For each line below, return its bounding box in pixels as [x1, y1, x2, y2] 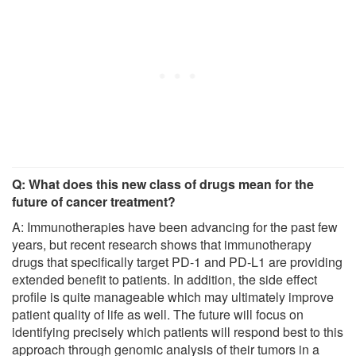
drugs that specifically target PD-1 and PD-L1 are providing [12, 252, 342, 271]
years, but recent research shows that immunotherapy [12, 234, 311, 253]
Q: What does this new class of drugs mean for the [12, 174, 314, 193]
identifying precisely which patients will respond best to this [12, 322, 343, 341]
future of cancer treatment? [12, 192, 176, 211]
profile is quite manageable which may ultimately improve [12, 287, 334, 306]
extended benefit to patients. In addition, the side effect [12, 269, 317, 288]
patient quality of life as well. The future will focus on [12, 304, 304, 323]
